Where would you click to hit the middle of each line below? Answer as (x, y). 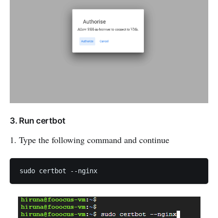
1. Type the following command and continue (90, 139)
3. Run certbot (37, 120)
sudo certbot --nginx (58, 171)
